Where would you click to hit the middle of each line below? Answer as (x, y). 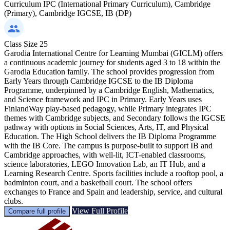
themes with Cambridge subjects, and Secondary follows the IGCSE (115, 118)
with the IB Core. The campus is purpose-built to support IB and (108, 145)
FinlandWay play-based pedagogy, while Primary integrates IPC (108, 108)
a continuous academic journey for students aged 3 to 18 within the (112, 62)
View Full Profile (100, 210)
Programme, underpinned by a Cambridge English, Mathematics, (109, 90)
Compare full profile (37, 211)
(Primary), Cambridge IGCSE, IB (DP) (68, 13)
